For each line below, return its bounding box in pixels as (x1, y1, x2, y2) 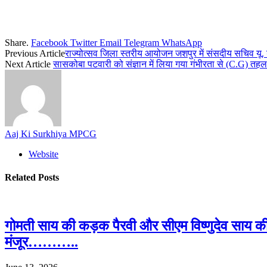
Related (5, 172, 38, 183)
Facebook (31, 37, 68, 48)
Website (29, 148, 58, 159)
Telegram (124, 37, 159, 48)
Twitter (70, 37, 97, 48)
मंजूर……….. (5, 234, 78, 250)
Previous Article (5, 48, 65, 58)
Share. (5, 37, 29, 48)
